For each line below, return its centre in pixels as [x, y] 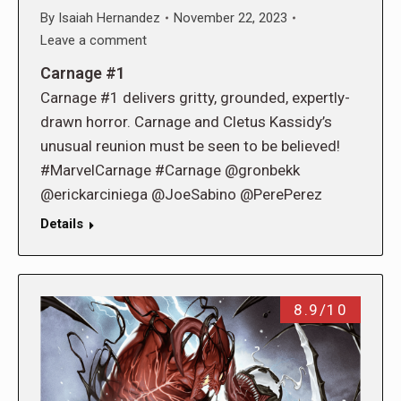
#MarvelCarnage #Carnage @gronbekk [170, 170]
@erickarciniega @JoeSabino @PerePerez [181, 194]
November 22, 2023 [230, 17]
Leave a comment [94, 40]
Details [62, 223]
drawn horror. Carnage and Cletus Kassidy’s [186, 121]
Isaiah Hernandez [109, 17]
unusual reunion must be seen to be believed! [190, 145]
